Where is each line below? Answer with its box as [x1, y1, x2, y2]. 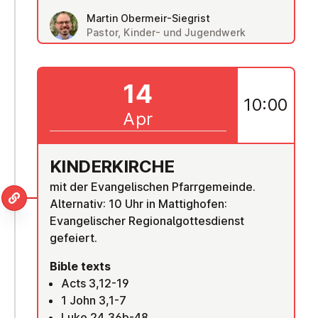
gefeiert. [50, 230, 97, 245]
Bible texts [50, 258, 111, 273]
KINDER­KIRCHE [50, 155, 175, 177]
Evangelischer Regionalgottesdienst [50, 213, 244, 228]
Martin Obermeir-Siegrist [87, 11, 210, 24]
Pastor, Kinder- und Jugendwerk [87, 26, 246, 38]
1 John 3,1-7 [61, 292, 126, 307]
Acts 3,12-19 [61, 275, 129, 290]
